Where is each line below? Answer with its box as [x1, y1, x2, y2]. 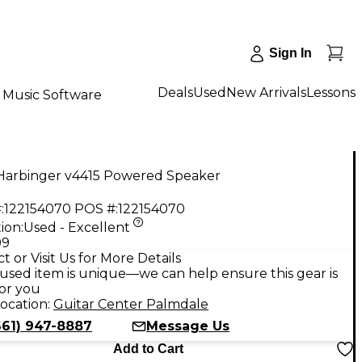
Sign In [269, 46, 312, 60]
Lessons [306, 84, 356, 100]
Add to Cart [112, 341, 183, 356]
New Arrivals [226, 84, 306, 100]
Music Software [2, 86, 102, 103]
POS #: [74, 200, 118, 217]
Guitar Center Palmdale [53, 296, 208, 312]
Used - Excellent [23, 219, 130, 235]
